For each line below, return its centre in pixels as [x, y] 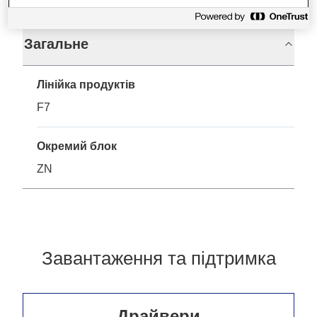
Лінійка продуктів [86, 85]
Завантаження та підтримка [158, 259]
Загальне [56, 44]
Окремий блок [77, 146]
